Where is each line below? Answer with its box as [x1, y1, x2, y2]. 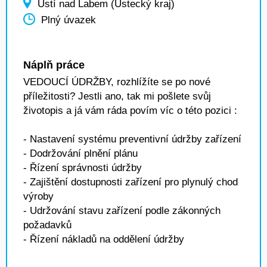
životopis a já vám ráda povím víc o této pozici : [23, 105, 237, 116]
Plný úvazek [41, 14, 96, 26]
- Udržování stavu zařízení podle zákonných [23, 205, 221, 216]
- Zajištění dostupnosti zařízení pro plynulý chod [23, 176, 238, 188]
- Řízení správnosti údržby [23, 162, 142, 173]
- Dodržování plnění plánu [23, 148, 138, 159]
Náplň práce [23, 59, 85, 71]
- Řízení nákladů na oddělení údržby [23, 234, 184, 245]
